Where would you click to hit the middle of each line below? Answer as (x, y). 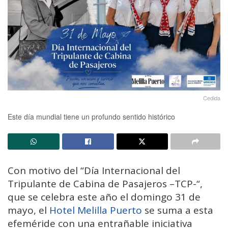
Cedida (212, 97)
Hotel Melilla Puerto (96, 210)
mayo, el (28, 210)
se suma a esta (178, 210)
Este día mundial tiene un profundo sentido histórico (91, 116)
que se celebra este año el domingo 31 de (104, 197)
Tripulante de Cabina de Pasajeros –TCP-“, (105, 183)
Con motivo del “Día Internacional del (94, 170)
